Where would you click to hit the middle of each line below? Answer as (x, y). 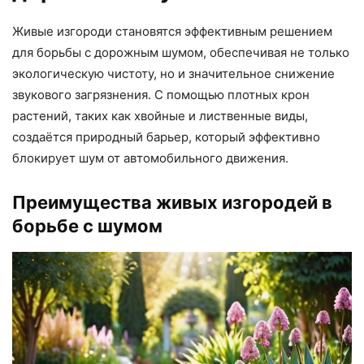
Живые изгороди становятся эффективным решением (172, 31)
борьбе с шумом (87, 225)
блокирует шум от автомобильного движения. (150, 158)
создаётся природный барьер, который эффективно (166, 136)
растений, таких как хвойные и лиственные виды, (160, 115)
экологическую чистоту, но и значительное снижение (173, 73)
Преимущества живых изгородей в (172, 202)
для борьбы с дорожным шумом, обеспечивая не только (181, 52)
